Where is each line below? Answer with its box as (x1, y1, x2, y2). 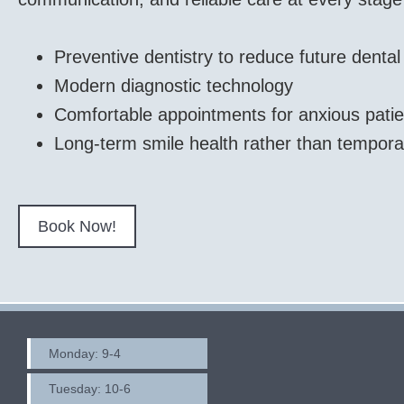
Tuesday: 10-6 (49, 381, 131, 396)
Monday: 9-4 (49, 345, 121, 361)
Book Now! (38, 216, 116, 235)
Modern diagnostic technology (54, 75, 293, 96)
